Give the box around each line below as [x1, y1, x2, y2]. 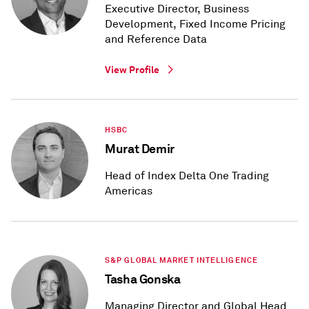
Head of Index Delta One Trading [105, 169, 269, 183]
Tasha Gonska [105, 271, 181, 288]
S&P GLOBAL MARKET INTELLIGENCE [105, 255, 258, 266]
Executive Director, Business [105, 2, 249, 17]
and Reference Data [105, 32, 207, 47]
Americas [105, 184, 152, 199]
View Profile [105, 63, 159, 77]
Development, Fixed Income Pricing [105, 17, 286, 32]
